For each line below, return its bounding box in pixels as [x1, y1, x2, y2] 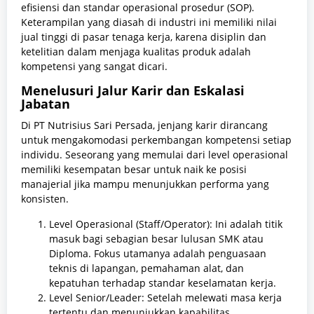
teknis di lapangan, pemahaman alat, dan [49, 261, 244, 275]
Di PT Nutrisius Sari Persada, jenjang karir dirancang [21, 118, 268, 132]
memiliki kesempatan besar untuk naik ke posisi [21, 163, 247, 177]
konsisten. [21, 192, 69, 206]
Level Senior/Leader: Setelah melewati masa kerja [49, 291, 282, 305]
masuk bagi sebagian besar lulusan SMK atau [49, 232, 264, 246]
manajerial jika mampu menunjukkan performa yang [21, 177, 269, 191]
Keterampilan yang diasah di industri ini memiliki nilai [21, 15, 277, 29]
